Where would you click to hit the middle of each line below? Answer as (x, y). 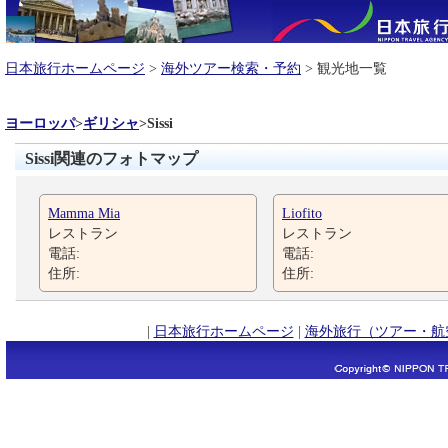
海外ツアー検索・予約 (231, 68)
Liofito (302, 213)
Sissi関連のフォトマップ (111, 158)
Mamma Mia (84, 213)
